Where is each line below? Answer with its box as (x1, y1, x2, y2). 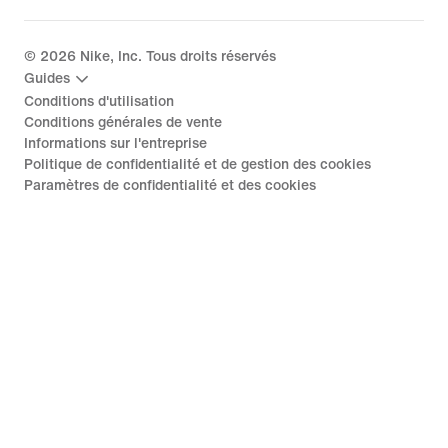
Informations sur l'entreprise (24, 135, 207, 151)
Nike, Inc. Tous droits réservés (76, 48, 276, 64)
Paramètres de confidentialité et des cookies (24, 177, 316, 193)
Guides (24, 71, 70, 87)
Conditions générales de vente (24, 114, 222, 130)
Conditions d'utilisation (24, 93, 174, 109)
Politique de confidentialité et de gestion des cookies (24, 156, 371, 172)
